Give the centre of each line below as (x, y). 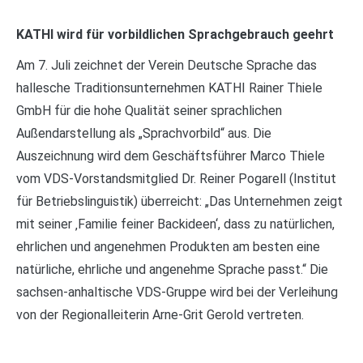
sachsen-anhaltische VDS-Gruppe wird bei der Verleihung (177, 293)
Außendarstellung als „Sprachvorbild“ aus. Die (144, 134)
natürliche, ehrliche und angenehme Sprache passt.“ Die (172, 270)
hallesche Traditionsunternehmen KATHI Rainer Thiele (169, 88)
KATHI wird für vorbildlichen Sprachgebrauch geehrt (175, 35)
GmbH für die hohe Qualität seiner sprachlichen (149, 111)
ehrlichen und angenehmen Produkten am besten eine (168, 247)
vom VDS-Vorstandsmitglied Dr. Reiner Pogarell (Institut (176, 179)
